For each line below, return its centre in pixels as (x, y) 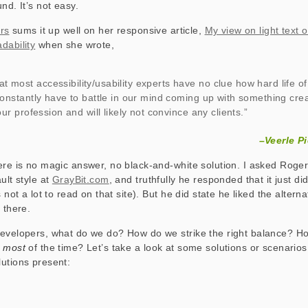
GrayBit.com (80, 179)
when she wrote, (75, 45)
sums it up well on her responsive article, (107, 30)
